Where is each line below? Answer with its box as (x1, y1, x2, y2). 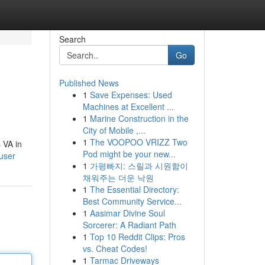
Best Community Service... (82, 195, 182, 207)
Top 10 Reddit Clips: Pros (89, 231, 185, 243)
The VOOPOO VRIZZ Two (89, 136, 188, 148)
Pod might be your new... (82, 148, 176, 160)
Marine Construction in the (89, 112, 189, 124)
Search (59, 33, 86, 45)
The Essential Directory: (89, 183, 179, 195)
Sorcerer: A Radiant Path (82, 219, 176, 231)
